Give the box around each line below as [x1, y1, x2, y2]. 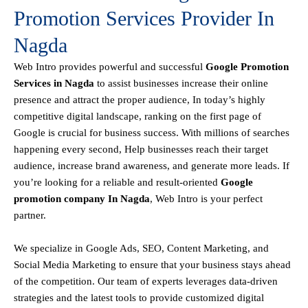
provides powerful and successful [56, 61, 206, 73]
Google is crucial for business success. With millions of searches [14, 127, 289, 139]
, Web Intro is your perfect [150, 193, 263, 205]
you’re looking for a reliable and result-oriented [14, 177, 221, 188]
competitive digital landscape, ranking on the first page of [14, 111, 261, 122]
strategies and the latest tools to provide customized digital [14, 292, 264, 304]
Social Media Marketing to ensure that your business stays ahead [14, 259, 291, 271]
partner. [14, 210, 46, 221]
